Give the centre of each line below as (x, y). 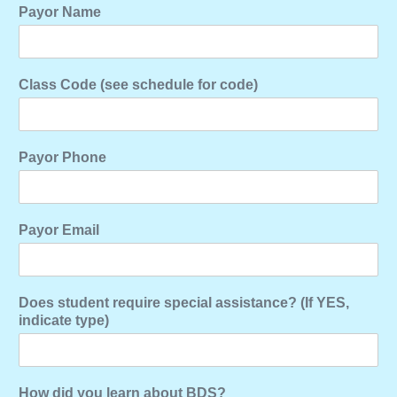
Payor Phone (62, 157)
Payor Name (60, 12)
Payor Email (59, 230)
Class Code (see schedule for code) (138, 85)
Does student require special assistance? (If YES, (184, 303)
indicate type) (64, 320)
